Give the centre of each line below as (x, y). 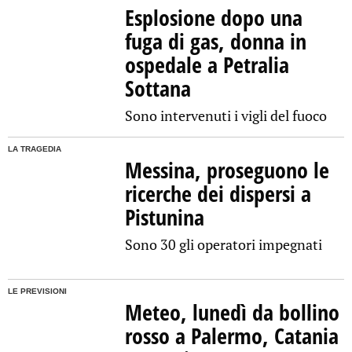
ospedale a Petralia (207, 65)
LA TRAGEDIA (35, 149)
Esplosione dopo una (214, 18)
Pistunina (165, 217)
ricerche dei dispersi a (218, 194)
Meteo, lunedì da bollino (233, 312)
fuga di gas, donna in (216, 41)
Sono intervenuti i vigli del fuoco (226, 116)
